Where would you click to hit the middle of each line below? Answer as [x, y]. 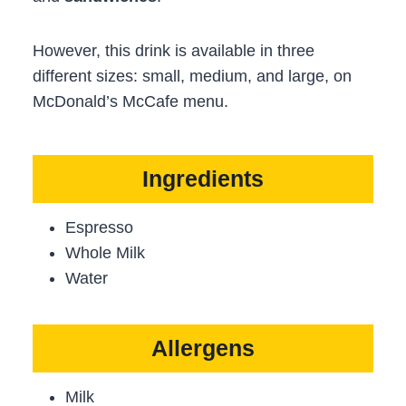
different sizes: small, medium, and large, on [192, 76]
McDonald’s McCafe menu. [130, 101]
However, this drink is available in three [174, 50]
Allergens [203, 348]
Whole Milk [105, 252]
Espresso [99, 227]
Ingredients [203, 179]
